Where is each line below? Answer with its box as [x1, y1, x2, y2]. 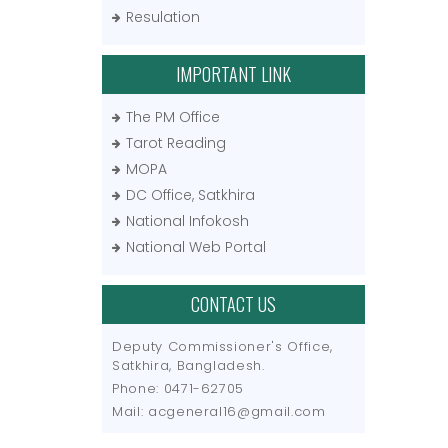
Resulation [126, 6, 200, 27]
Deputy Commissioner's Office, [112, 336, 333, 356]
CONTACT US [190, 290, 276, 317]
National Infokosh [126, 210, 249, 231]
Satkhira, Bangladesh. [112, 355, 265, 375]
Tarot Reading [126, 132, 226, 153]
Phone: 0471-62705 [112, 378, 245, 398]
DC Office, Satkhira [126, 184, 255, 205]
